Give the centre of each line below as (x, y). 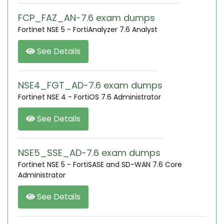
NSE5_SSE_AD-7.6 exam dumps (89, 153)
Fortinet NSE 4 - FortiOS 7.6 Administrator (89, 97)
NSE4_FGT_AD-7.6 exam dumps (90, 85)
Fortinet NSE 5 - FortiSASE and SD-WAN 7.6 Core (100, 164)
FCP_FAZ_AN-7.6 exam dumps (86, 18)
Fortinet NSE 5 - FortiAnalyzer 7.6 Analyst (88, 29)
